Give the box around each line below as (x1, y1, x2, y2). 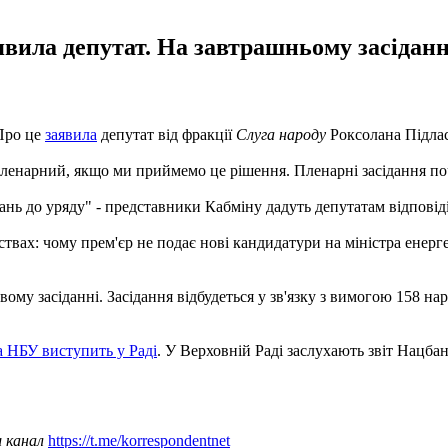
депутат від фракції (97, 125, 236, 143)
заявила (45, 125, 97, 143)
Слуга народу (236, 125, 330, 143)
